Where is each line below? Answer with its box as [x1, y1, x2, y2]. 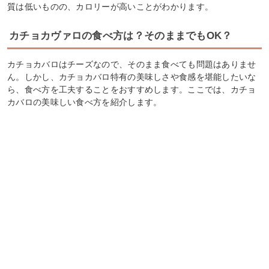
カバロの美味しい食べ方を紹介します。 [7, 97, 162, 107]
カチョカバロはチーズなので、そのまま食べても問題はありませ [7, 59, 256, 69]
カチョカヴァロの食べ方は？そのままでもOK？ [9, 29, 232, 41]
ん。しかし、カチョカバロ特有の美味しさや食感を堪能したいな [7, 71, 256, 82]
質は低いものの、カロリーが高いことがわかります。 [7, 1, 214, 11]
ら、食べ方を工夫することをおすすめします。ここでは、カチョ [7, 84, 256, 94]
